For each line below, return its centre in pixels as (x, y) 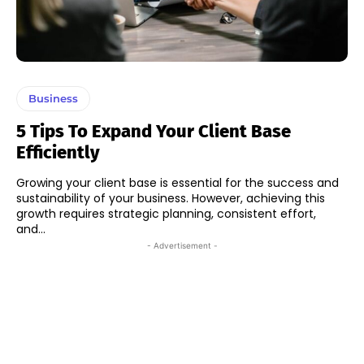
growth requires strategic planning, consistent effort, (166, 213)
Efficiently (58, 152)
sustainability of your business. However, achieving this (171, 198)
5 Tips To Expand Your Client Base (154, 131)
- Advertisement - (182, 245)
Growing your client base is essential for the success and (178, 182)
